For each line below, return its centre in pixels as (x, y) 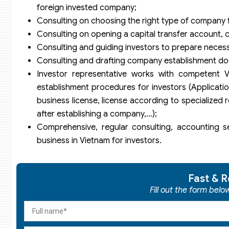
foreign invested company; (87, 8)
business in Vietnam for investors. (99, 141)
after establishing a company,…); (97, 114)
